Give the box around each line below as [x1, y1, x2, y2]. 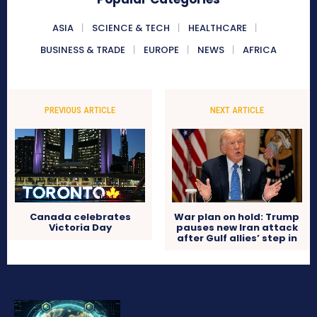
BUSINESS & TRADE [40, 43, 125, 57]
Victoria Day [48, 221, 112, 235]
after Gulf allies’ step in [176, 231, 297, 246]
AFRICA [243, 43, 277, 57]
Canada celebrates [29, 210, 131, 224]
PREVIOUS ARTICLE [45, 105, 116, 116]
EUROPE [144, 43, 179, 57]
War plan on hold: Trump [174, 210, 300, 224]
